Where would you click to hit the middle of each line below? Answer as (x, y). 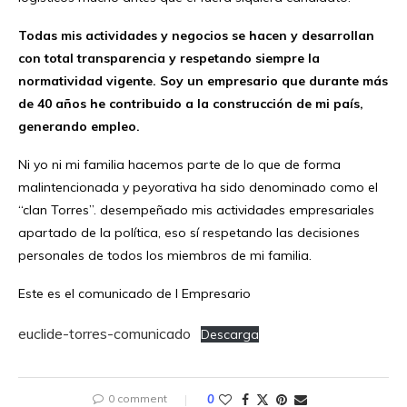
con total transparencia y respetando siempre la (169, 58)
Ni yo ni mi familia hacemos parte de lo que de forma (179, 164)
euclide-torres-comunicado (104, 333)
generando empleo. (79, 126)
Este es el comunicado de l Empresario (134, 293)
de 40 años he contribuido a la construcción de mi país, (191, 103)
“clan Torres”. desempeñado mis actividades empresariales (196, 209)
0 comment (138, 398)
